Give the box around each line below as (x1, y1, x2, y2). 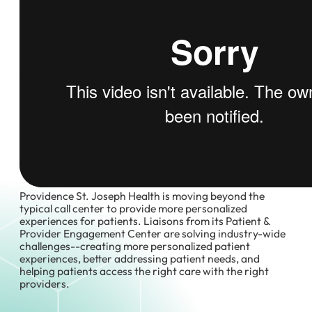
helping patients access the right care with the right (19, 263, 270, 278)
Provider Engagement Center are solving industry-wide (19, 226, 286, 240)
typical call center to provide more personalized (19, 201, 248, 215)
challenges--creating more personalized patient (19, 238, 251, 253)
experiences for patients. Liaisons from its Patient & (19, 213, 270, 228)
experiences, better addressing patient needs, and (19, 251, 260, 265)
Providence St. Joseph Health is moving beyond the (19, 188, 265, 203)
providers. (19, 276, 70, 290)
